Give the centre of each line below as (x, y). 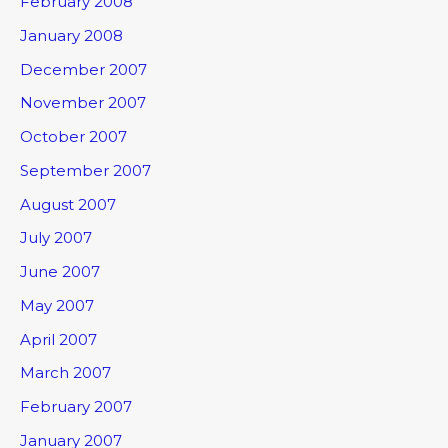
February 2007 (76, 407)
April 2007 (58, 339)
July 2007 (56, 238)
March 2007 (65, 373)
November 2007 (83, 103)
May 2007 (57, 305)
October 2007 (73, 137)
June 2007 (60, 272)
